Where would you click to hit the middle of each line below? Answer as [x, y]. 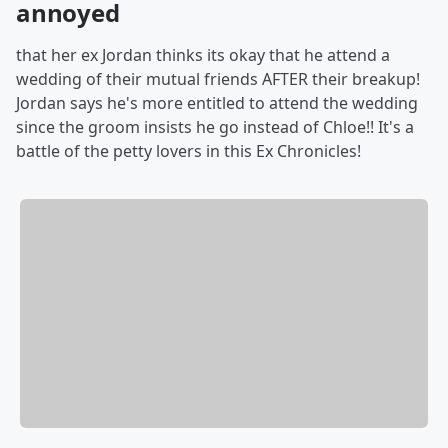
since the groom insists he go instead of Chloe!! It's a [215, 127]
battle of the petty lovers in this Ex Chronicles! [188, 151]
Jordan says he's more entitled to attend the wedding [217, 103]
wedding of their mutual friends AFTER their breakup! [218, 79]
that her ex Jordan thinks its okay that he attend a [203, 55]
